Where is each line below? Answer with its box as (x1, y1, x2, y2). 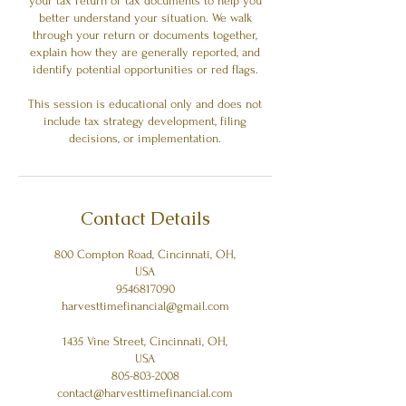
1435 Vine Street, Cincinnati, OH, (63, 333, 227, 348)
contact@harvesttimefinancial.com (57, 385, 233, 400)
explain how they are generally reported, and (30, 44, 260, 59)
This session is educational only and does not (28, 96, 262, 111)
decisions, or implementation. (69, 130, 221, 145)
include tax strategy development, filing (43, 113, 246, 128)
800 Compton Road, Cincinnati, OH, (54, 246, 236, 261)
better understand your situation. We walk (38, 10, 252, 24)
